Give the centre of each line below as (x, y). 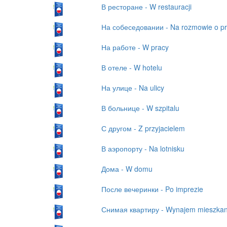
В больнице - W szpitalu (140, 108)
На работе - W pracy (135, 47)
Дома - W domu (127, 168)
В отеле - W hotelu (131, 67)
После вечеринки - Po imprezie (152, 189)
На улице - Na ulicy (133, 87)
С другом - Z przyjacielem (143, 128)
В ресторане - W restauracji (146, 6)
